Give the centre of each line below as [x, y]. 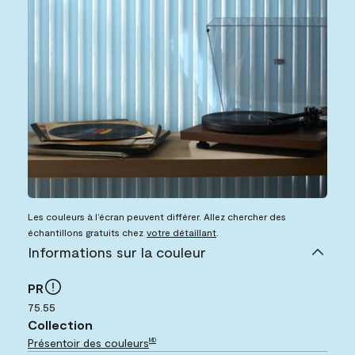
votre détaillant [181, 233]
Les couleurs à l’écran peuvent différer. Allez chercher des [157, 217]
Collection [60, 325]
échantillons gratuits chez [86, 233]
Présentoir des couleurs [88, 343]
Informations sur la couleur [117, 252]
